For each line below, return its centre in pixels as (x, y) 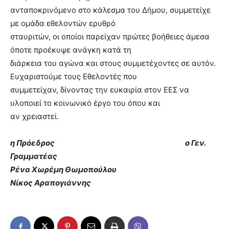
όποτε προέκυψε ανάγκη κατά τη (71, 50)
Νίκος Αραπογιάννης (51, 183)
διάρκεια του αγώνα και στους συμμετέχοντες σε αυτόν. (113, 63)
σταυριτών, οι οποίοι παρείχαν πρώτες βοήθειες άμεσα (110, 37)
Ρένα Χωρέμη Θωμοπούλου (110, 170)
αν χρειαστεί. (35, 117)
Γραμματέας (34, 156)
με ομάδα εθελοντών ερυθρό (63, 24)
